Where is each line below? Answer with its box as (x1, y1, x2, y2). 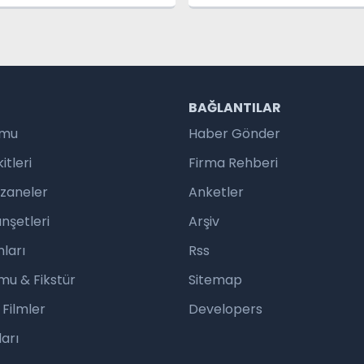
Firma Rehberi (188, 154, 278, 172)
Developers (188, 300, 262, 318)
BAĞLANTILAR (188, 98, 281, 117)
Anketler (188, 183, 244, 201)
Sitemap (188, 271, 242, 289)
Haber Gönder (188, 124, 280, 143)
